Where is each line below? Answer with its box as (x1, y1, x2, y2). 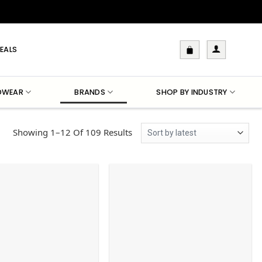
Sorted (131, 125, 158, 137)
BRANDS (74, 87, 105, 97)
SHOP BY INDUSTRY (156, 87, 227, 97)
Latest (131, 151, 156, 163)
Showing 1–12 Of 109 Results (12, 126, 132, 138)
